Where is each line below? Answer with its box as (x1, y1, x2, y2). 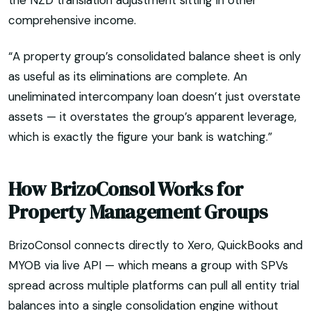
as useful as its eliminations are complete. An (8, 68, 247, 84)
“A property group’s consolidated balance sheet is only (8, 48, 301, 64)
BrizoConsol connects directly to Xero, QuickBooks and (8, 237, 303, 253)
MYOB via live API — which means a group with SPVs (8, 258, 288, 274)
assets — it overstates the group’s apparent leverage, (8, 108, 296, 124)
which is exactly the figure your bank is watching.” (8, 128, 272, 144)
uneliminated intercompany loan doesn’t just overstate (8, 88, 301, 104)
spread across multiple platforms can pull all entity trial (8, 278, 299, 294)
